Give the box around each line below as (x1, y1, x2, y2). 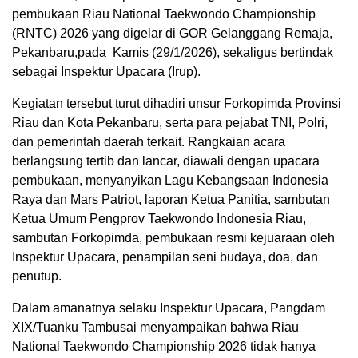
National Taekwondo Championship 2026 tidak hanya (12, 339, 316, 353)
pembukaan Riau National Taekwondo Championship (12, 6, 316, 21)
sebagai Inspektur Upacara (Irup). (12, 64, 201, 78)
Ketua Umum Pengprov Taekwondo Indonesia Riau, (12, 211, 306, 225)
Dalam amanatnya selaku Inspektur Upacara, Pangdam (12, 300, 325, 315)
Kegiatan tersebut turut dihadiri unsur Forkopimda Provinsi (12, 96, 341, 110)
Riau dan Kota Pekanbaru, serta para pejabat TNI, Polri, (12, 115, 328, 129)
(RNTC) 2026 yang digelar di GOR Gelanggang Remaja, (12, 26, 332, 40)
